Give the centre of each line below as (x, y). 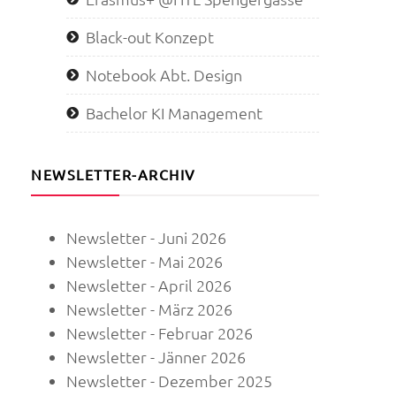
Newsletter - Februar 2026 (160, 333)
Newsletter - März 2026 (149, 309)
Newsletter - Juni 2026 (146, 238)
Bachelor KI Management (174, 113)
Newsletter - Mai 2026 (145, 262)
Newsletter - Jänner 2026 (156, 357)
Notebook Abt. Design (164, 75)
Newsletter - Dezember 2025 (169, 381)
